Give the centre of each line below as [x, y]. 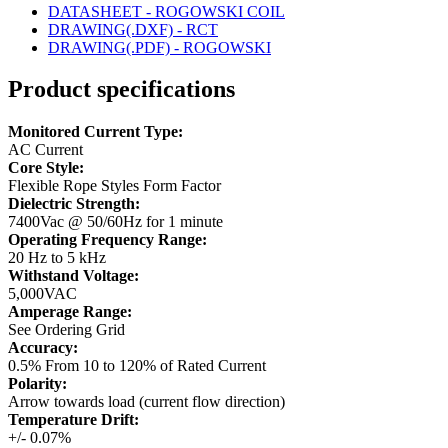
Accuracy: [43, 348]
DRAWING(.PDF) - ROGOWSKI [159, 47]
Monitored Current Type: [95, 132]
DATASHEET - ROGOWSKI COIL [166, 11]
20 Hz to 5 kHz [57, 258]
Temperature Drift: [73, 420]
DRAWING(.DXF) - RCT [133, 29]
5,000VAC [42, 294]
